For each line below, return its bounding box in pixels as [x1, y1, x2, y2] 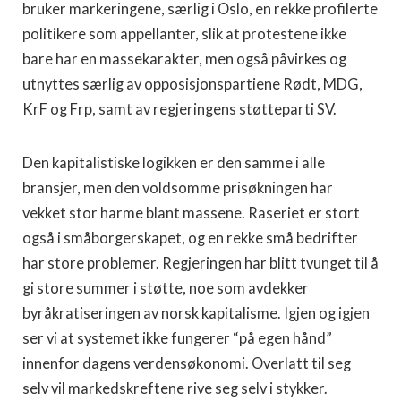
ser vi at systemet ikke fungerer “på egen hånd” [22, 329, 332, 347]
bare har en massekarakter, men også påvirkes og [22, 50, 346, 68]
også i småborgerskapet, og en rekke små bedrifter [22, 229, 358, 247]
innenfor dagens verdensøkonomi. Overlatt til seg [22, 354, 351, 372]
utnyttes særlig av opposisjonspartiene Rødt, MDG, [22, 75, 363, 93]
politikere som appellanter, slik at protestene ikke [22, 25, 346, 43]
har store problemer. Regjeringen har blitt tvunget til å [22, 254, 379, 272]
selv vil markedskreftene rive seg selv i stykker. [22, 380, 328, 397]
